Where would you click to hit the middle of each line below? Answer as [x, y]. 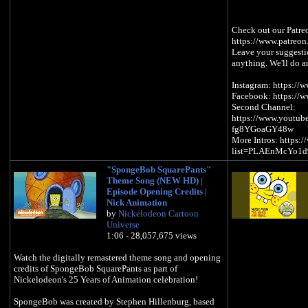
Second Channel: [264, 107]
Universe [123, 225]
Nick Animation [137, 203]
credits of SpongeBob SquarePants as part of [96, 269]
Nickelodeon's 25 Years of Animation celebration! [106, 280]
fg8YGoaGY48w [263, 129]
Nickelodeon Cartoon [158, 214]
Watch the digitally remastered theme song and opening [117, 258]
